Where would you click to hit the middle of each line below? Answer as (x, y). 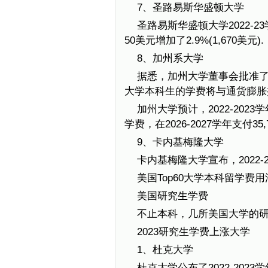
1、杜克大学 (165, 250)
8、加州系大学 (170, 58)
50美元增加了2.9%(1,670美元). (194, 40)
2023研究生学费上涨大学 (193, 232)
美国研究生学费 (172, 196)
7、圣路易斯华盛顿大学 (190, 7)
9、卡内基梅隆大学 (180, 142)
